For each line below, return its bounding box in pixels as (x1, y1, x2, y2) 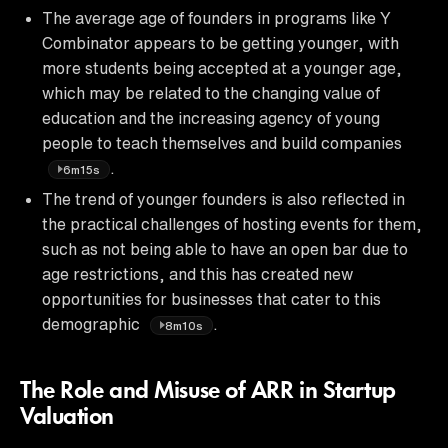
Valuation (20, 405, 115, 430)
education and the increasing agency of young (42, 109, 380, 126)
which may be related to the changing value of (42, 84, 380, 101)
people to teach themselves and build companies (42, 134, 402, 151)
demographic (42, 315, 144, 332)
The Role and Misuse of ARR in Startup (20, 379, 396, 404)
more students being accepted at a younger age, (42, 59, 402, 76)
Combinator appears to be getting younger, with (42, 34, 399, 51)
